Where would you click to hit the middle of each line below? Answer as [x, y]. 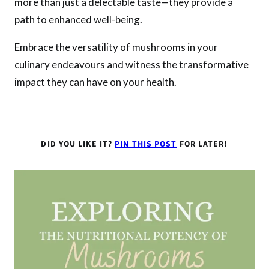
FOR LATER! [202, 144]
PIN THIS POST [146, 144]
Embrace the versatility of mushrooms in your [116, 47]
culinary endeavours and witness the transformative [131, 65]
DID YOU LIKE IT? [78, 144]
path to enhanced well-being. [78, 20]
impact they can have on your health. [95, 82]
